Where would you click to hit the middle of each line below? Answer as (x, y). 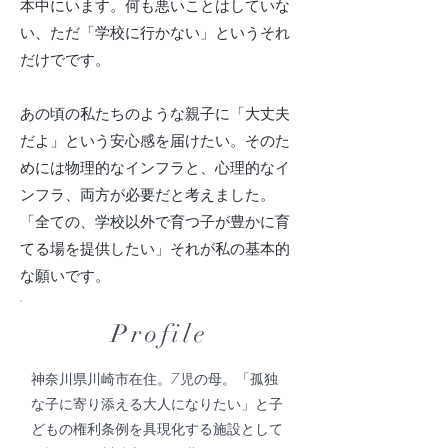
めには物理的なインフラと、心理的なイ (155, 168)
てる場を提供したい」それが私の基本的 (155, 249)
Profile (160, 333)
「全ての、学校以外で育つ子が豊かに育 (155, 222)
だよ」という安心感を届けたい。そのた (155, 141)
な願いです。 (65, 276)
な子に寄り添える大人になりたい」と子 (157, 403)
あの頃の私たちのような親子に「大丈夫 (155, 114)
